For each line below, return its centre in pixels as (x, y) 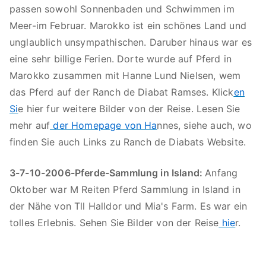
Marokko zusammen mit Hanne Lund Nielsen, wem (125, 75)
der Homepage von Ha (104, 125)
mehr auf (30, 125)
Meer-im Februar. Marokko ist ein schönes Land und (128, 26)
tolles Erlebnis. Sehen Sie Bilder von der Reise (114, 223)
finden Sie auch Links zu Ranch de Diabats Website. (128, 142)
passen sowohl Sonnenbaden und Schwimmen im (122, 9)
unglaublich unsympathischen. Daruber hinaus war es (131, 42)
